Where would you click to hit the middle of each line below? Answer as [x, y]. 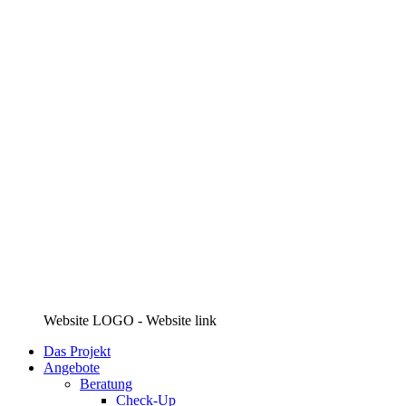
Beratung [106, 384]
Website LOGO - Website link [130, 320]
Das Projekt [77, 351]
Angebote [72, 367]
